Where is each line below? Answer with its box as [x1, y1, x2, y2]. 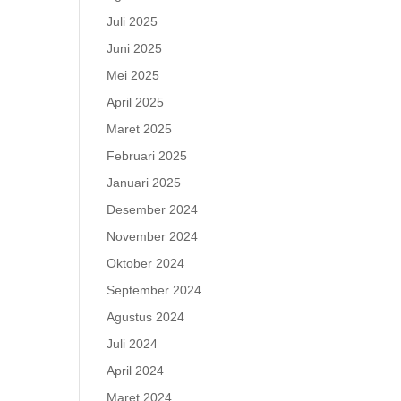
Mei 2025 [107, 68, 160, 82]
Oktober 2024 [107, 256, 185, 270]
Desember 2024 [107, 202, 199, 217]
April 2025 [107, 95, 165, 109]
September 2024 [107, 283, 202, 297]
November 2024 [107, 229, 199, 243]
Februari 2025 [107, 149, 188, 163]
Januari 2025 [107, 175, 182, 190]
